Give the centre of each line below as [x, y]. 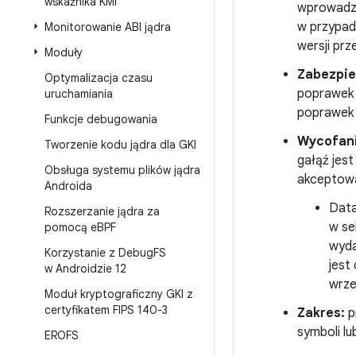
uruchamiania [79, 94]
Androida [68, 186]
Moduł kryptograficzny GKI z [119, 294]
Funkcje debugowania [101, 119]
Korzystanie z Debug [99, 253]
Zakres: [321, 313]
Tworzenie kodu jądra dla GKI [120, 145]
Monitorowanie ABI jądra [108, 27]
